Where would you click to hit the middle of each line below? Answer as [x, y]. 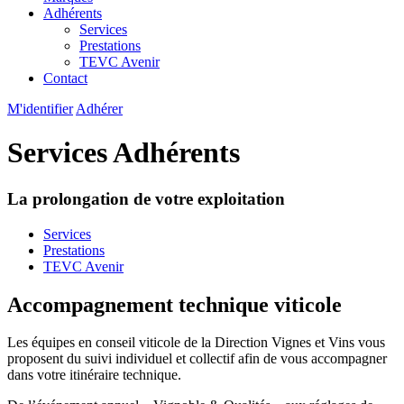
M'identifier [40, 109]
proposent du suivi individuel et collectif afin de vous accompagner [197, 359]
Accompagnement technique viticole [174, 304]
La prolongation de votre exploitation [146, 198]
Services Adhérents [124, 153]
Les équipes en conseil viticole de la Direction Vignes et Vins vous [196, 343]
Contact [65, 78]
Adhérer [99, 109]
